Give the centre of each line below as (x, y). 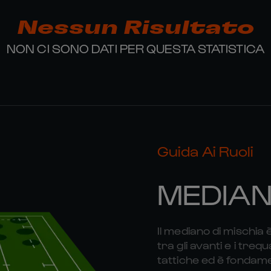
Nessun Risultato (135, 28)
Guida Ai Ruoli (206, 150)
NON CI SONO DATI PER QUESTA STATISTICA (135, 48)
